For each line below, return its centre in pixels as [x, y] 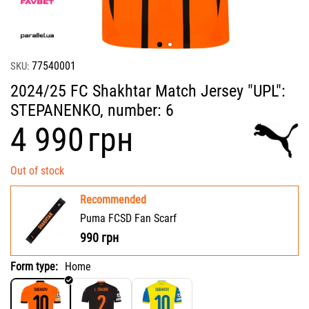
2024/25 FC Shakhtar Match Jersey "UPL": [148, 91]
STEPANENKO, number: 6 [92, 110]
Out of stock [37, 171]
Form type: [34, 267]
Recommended [113, 200]
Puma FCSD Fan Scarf [128, 219]
